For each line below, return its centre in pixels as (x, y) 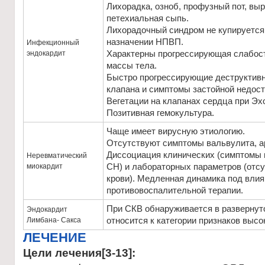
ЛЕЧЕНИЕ (55, 237)
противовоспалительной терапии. (175, 190)
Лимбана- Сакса (54, 220)
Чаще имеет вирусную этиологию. (176, 131)
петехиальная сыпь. (148, 18)
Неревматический (57, 156)
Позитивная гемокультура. (160, 113)
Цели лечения (62, 253)
